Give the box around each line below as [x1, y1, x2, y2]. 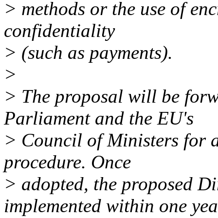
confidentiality [4, 20, 115, 41]
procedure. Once [4, 151, 131, 173]
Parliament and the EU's [4, 108, 194, 129]
